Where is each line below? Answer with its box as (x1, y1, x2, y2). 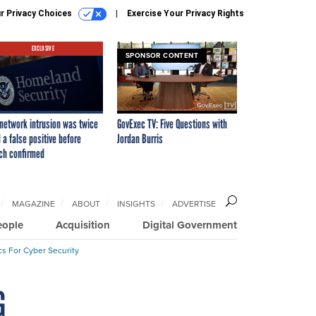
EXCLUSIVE (31, 43, 55, 53)
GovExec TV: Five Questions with (117, 116, 227, 132)
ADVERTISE (172, 197, 216, 209)
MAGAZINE (12, 197, 55, 209)
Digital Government (142, 217, 237, 233)
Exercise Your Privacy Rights (127, 8, 244, 18)
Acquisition (56, 217, 110, 233)
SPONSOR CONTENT (126, 49, 198, 61)
